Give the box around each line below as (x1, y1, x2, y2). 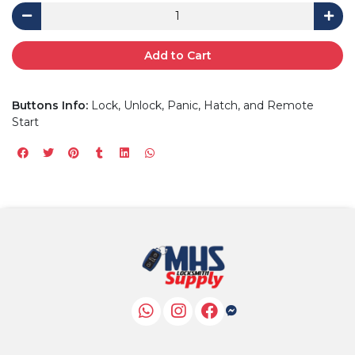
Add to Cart (143, 48, 212, 63)
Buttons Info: (12, 97, 88, 113)
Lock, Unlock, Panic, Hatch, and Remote (88, 97, 314, 113)
